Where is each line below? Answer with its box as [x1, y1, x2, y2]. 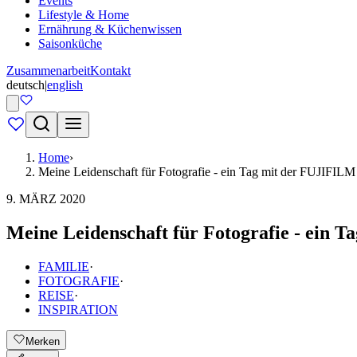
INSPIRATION [38, 302, 118, 316]
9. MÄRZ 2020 [6, 192, 85, 206]
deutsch [6, 78, 45, 92]
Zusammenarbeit [6, 64, 90, 77]
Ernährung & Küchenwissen [38, 22, 182, 36]
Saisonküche [38, 37, 102, 50]
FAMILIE [38, 259, 89, 273]
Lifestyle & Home [38, 8, 129, 22]
